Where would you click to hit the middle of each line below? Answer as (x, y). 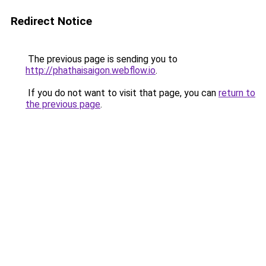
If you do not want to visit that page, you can (122, 93)
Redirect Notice (51, 21)
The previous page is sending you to (102, 59)
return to (237, 93)
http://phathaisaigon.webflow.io (91, 70)
